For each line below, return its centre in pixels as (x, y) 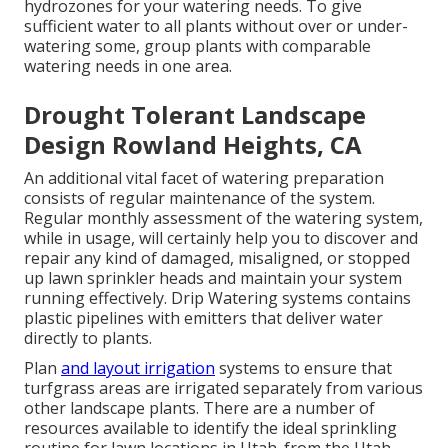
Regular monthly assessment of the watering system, (223, 218)
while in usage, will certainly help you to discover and (221, 238)
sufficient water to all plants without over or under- (216, 26)
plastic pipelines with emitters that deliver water (203, 318)
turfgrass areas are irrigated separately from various (223, 388)
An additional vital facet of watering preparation (204, 178)
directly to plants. (88, 338)
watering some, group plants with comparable (197, 46)
